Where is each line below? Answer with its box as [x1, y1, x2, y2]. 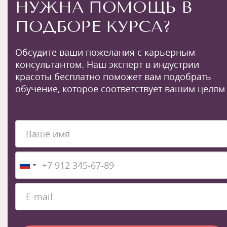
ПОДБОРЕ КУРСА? [15, 17, 171, 36]
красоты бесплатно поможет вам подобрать [15, 70, 211, 83]
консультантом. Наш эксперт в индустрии [15, 58, 199, 70]
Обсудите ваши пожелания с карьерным [15, 46, 195, 58]
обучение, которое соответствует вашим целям [15, 83, 225, 95]
